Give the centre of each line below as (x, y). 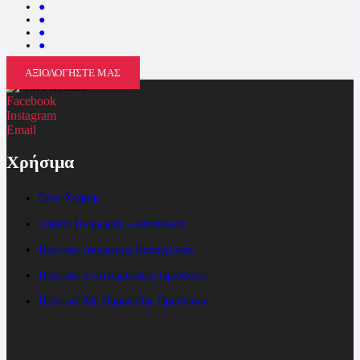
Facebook (31, 100)
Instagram (31, 115)
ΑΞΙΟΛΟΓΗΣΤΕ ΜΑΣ (73, 72)
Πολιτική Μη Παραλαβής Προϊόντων (123, 301)
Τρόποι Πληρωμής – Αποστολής (113, 223)
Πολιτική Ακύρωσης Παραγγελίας (116, 249)
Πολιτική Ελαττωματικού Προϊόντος (123, 275)
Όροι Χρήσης (70, 198)
